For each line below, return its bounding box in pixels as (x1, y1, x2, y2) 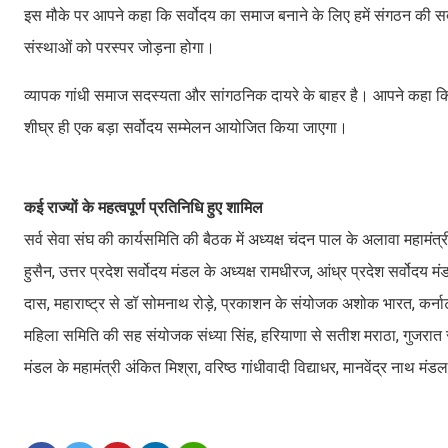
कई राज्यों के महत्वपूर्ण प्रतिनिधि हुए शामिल (24, 197, 263, 217)
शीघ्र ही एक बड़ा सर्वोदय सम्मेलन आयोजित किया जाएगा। (24, 117, 348, 137)
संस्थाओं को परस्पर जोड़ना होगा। (24, 37, 215, 57)
